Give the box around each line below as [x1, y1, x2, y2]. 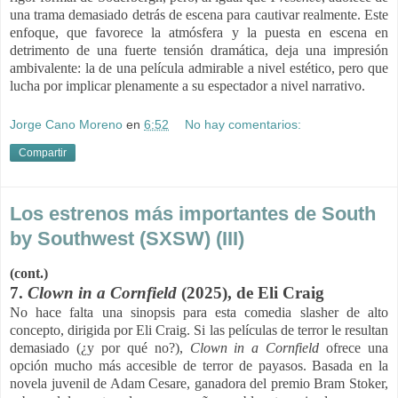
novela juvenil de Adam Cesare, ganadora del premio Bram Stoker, [10, 375, 388, 391]
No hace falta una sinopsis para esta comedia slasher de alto [10, 304, 388, 320]
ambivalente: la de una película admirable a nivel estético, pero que [10, 60, 388, 76]
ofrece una [319, 339, 389, 355]
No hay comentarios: [185, 116, 302, 131]
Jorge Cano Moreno [10, 116, 123, 131]
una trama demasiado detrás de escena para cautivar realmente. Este [10, 7, 388, 23]
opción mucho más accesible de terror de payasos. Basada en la [10, 357, 388, 373]
